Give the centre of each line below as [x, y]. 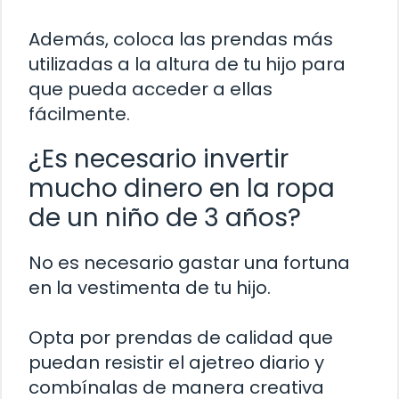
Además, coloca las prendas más [181, 40]
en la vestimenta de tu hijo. [150, 288]
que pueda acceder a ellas [151, 90]
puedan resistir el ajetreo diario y [176, 363]
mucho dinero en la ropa [182, 189]
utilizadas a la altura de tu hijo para [187, 65]
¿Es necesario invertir [159, 159]
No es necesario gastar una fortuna [189, 263]
